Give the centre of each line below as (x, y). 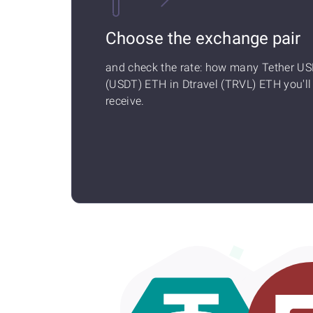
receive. (125, 101)
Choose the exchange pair (203, 38)
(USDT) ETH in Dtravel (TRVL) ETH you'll (209, 84)
